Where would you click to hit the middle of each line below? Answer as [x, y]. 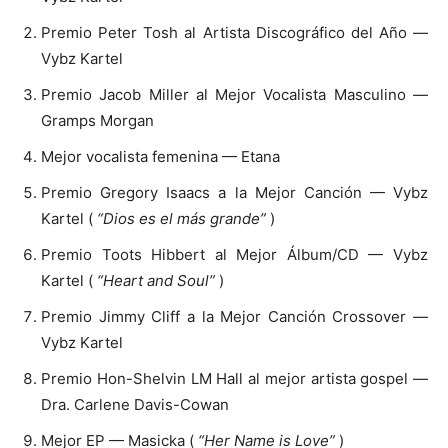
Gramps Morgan [97, 120]
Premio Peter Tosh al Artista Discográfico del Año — [234, 32]
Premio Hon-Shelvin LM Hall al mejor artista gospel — [234, 378]
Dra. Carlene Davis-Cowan [135, 404]
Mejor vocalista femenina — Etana [160, 156]
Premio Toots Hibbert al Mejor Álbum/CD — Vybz [234, 254]
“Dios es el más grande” [181, 218]
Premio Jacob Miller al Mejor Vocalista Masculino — [234, 94]
